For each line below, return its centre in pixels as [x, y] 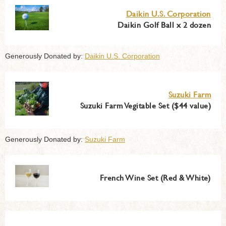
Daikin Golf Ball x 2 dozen [164, 24]
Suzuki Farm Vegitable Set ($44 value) [145, 105]
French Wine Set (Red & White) [155, 177]
